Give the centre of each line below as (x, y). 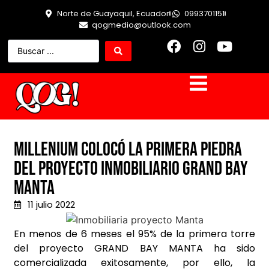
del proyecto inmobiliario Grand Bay (131, 169)
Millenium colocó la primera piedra (128, 150)
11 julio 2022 (51, 205)
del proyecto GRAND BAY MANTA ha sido (134, 249)
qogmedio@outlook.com (141, 25)
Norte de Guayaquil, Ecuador (113, 14)
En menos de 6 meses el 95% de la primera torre (134, 234)
